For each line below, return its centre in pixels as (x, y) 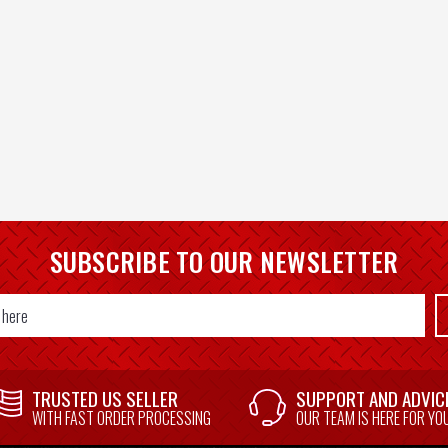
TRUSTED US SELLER (105, 398)
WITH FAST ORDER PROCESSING (121, 418)
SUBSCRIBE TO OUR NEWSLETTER (224, 262)
